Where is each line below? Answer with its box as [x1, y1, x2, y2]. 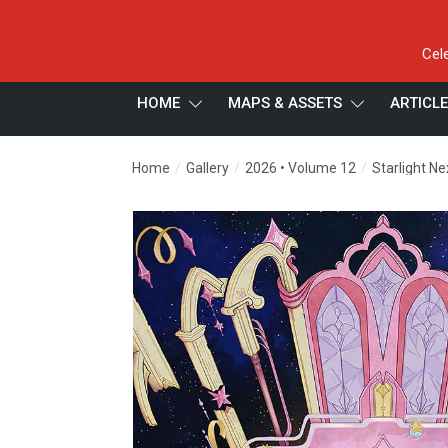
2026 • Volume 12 [245, 160, 356, 176]
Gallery [186, 160, 229, 176]
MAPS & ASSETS [228, 94, 342, 112]
